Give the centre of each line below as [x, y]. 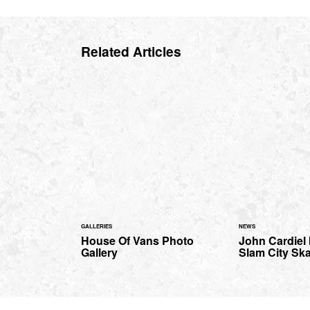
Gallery [99, 253]
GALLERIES [97, 226]
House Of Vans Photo [137, 241]
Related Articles [131, 52]
